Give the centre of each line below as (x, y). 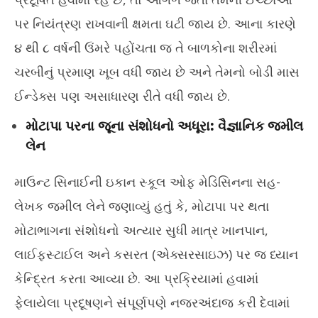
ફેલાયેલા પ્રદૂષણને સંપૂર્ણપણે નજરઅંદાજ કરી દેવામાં (152, 302)
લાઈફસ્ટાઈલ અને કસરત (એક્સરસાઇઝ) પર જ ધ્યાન (156, 254)
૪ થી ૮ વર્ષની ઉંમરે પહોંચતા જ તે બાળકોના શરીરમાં (146, 47)
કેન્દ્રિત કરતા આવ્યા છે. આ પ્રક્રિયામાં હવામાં (136, 278)
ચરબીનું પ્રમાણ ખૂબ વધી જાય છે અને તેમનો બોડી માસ (157, 71)
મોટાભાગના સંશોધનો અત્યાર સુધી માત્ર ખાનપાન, (141, 230)
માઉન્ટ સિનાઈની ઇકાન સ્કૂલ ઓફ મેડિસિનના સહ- (147, 181)
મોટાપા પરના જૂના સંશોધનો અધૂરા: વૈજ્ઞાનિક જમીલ (164, 125)
